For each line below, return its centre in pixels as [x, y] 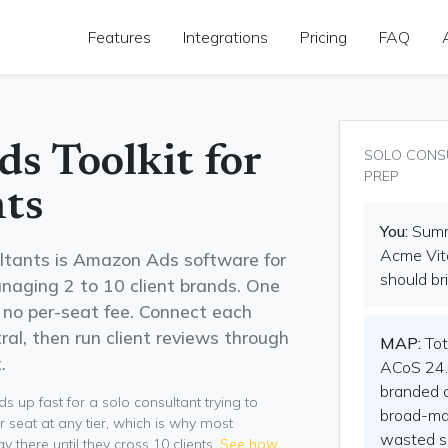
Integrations [225, 37]
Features [119, 37]
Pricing [323, 37]
